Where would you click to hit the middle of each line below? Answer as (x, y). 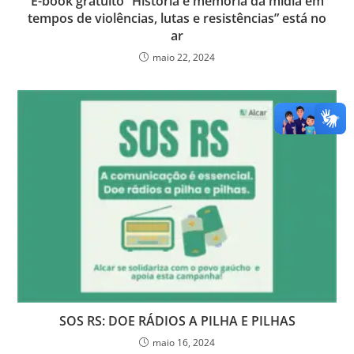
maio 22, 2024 (184, 58)
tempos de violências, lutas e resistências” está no (177, 19)
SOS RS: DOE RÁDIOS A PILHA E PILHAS (177, 320)
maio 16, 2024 (184, 342)
